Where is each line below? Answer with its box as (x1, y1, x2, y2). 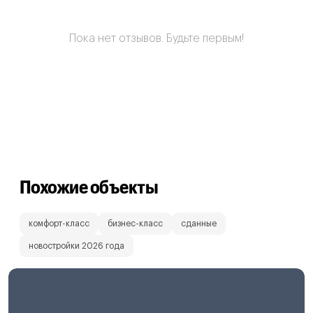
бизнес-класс (108, 219, 163, 228)
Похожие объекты (20, 175, 159, 197)
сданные (181, 219, 217, 228)
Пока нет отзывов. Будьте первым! (68, 32, 245, 44)
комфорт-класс (29, 219, 89, 228)
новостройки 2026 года (29, 241, 124, 250)
